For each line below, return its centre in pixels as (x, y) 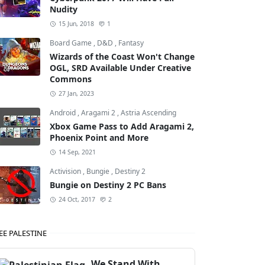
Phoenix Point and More (99, 138)
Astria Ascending (148, 113)
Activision (66, 171)
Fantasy (131, 43)
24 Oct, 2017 (77, 199)
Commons (71, 79)
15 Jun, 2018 (76, 24)
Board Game (72, 43)
